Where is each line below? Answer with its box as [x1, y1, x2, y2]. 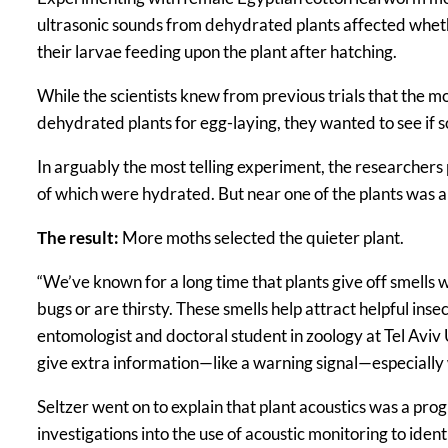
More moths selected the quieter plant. [119, 227, 404, 249]
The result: [37, 227, 119, 249]
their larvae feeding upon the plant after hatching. [37, 41, 397, 63]
